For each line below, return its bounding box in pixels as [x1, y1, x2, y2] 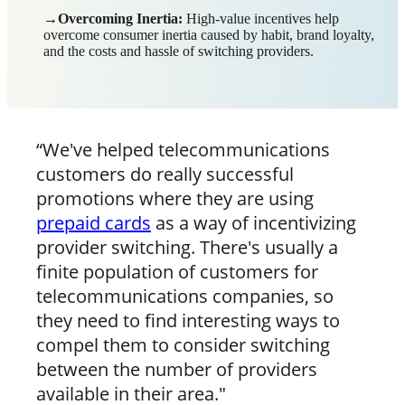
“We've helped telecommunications [36, 137, 330, 163]
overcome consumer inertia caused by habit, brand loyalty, [43, 27, 374, 43]
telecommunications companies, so [36, 284, 334, 309]
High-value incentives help [183, 11, 339, 27]
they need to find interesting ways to [36, 308, 340, 334]
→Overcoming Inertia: [43, 11, 183, 27]
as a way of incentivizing [151, 211, 356, 236]
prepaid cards [36, 211, 151, 236]
